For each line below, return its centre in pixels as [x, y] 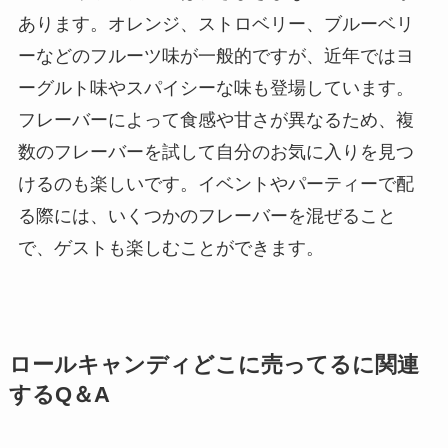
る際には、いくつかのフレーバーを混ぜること [206, 216]
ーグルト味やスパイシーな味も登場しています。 [215, 88]
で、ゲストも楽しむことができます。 [170, 248]
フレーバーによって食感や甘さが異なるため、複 [215, 120]
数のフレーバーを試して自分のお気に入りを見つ [215, 152]
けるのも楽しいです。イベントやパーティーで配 [215, 184]
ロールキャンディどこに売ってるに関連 [213, 365]
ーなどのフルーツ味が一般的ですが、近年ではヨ [215, 56]
